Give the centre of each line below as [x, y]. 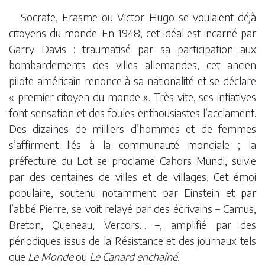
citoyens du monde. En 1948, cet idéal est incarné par [132, 33]
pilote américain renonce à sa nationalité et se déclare [132, 80]
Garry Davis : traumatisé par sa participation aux [132, 49]
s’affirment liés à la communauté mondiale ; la [132, 144]
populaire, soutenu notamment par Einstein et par [132, 192]
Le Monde [51, 256]
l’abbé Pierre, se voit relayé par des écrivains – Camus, [132, 208]
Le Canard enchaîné [133, 256]
